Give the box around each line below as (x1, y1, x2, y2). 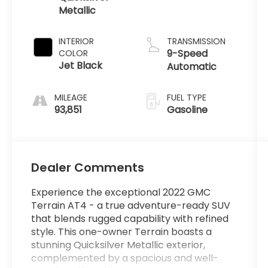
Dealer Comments (31, 159, 145, 176)
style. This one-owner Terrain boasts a (31, 225, 212, 239)
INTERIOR (59, 35, 95, 47)
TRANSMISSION (166, 35, 226, 47)
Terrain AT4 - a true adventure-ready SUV (31, 199, 231, 213)
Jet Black (59, 58, 103, 72)
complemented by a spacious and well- (31, 251, 219, 266)
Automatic (166, 59, 217, 74)
